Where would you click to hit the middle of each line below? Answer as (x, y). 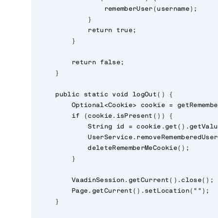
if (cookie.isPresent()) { (106, 116)
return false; (82, 63)
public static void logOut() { (106, 95)
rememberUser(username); (118, 9)
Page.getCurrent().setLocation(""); (124, 191)
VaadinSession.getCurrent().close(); (127, 181)
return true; (88, 31)
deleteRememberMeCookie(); (114, 148)
